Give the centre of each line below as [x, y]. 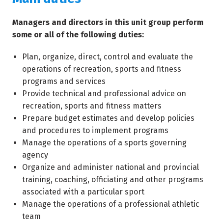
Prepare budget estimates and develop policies [108, 118]
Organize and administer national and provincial [110, 167]
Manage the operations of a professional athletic [111, 204]
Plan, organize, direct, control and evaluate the [108, 57]
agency [35, 155]
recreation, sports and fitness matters [92, 106]
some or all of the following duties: [78, 35]
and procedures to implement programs [95, 130]
